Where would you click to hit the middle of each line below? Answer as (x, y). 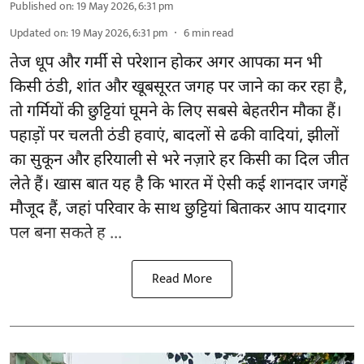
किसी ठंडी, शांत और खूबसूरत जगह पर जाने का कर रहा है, (178, 88)
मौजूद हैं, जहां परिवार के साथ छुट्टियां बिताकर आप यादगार (178, 210)
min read (213, 33)
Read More (182, 279)
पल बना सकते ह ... (66, 234)
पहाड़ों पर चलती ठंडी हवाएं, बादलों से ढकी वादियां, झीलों (174, 137)
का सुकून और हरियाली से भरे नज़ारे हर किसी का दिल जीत (179, 161)
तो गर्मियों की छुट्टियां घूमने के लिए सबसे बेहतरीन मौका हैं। (176, 113)
